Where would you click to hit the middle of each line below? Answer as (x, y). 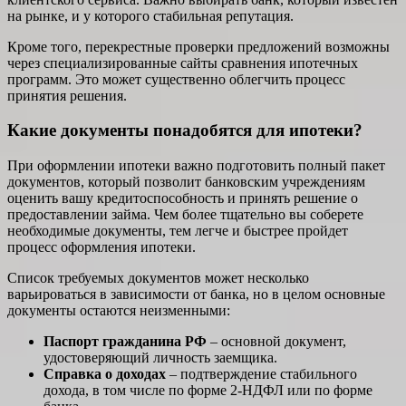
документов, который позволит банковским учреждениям (186, 182)
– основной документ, (276, 342)
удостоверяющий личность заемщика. (160, 358)
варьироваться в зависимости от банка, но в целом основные (196, 295)
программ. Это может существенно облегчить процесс (176, 79)
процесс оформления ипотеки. (101, 247)
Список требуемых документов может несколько (158, 278)
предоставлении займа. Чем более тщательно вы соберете (185, 215)
